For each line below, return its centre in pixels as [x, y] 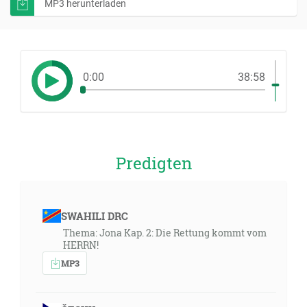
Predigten [153, 163]
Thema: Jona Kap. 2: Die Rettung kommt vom [165, 233]
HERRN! [81, 245]
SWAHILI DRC [94, 216]
